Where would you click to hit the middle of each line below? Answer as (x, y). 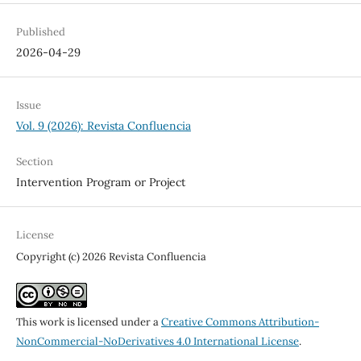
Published (40, 31)
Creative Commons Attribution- (240, 322)
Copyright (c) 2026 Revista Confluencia (111, 256)
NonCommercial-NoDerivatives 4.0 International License (157, 341)
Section (34, 161)
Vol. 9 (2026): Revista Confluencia (103, 125)
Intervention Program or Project (100, 182)
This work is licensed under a (88, 322)
